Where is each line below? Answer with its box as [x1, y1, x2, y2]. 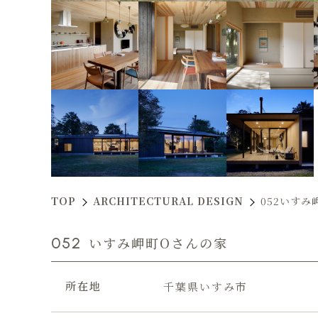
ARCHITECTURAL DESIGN [93, 193, 243, 208]
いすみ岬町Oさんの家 [89, 233, 228, 252]
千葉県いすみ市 [163, 278, 248, 294]
